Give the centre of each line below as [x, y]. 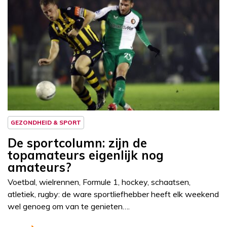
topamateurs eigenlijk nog [86, 155]
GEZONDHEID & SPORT [46, 123]
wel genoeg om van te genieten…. [69, 206]
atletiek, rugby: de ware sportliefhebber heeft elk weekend [113, 194]
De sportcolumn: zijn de [77, 143]
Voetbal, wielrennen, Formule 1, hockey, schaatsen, [99, 182]
